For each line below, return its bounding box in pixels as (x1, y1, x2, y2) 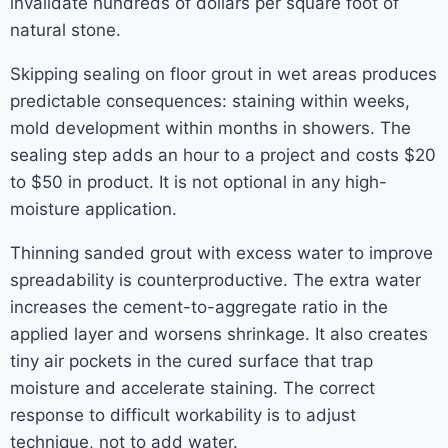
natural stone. (10, 20, 121, 40)
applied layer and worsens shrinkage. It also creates (10, 324, 428, 344)
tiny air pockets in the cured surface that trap (10, 351, 373, 371)
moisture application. (10, 199, 177, 219)
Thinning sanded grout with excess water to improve (10, 243, 433, 263)
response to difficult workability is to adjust (10, 405, 356, 425)
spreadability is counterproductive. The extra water (10, 270, 421, 290)
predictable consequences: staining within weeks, (10, 91, 410, 111)
